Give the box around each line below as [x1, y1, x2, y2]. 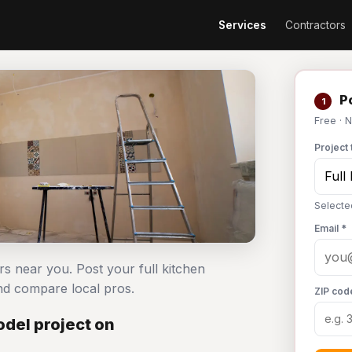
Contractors [285, 18, 346, 31]
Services [218, 18, 266, 31]
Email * [314, 222, 346, 234]
